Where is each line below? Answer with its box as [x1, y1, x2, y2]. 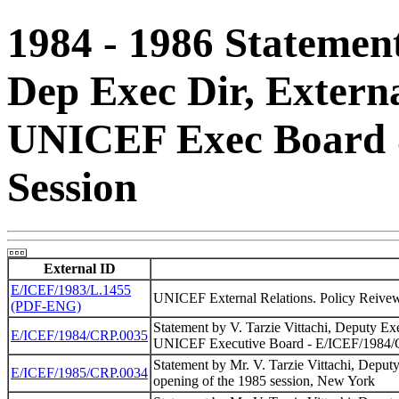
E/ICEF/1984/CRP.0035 [11, 327, 148, 343]
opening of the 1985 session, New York [153, 372, 375, 388]
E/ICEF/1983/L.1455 [11, 281, 131, 297]
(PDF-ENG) [11, 297, 81, 313]
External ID [43, 260, 116, 276]
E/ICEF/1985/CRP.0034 [11, 364, 148, 380]
